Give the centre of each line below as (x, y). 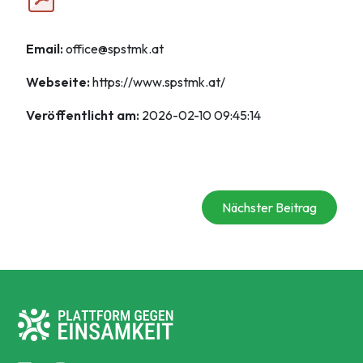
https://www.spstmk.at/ (159, 82)
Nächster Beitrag (269, 208)
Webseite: (58, 82)
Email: (45, 49)
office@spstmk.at (115, 49)
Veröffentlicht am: (83, 115)
